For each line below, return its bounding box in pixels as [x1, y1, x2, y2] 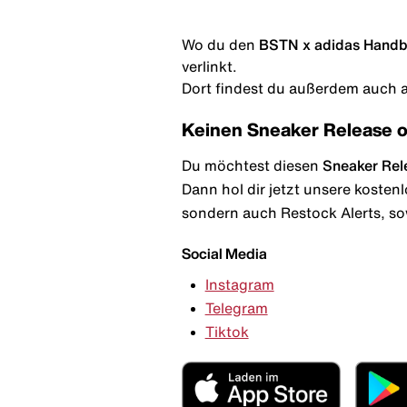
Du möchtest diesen [182, 157, 323, 173]
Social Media [182, 245, 267, 261]
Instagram [204, 277, 274, 293]
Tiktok [204, 324, 249, 340]
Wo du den [182, 36, 255, 52]
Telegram [204, 301, 268, 316]
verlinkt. [182, 58, 237, 74]
